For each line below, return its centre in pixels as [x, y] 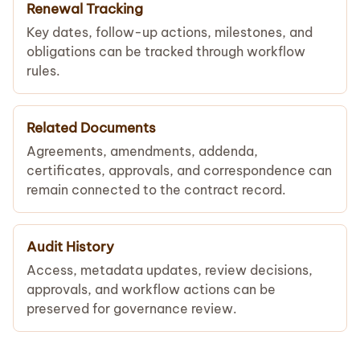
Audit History [70, 246]
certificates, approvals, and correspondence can [179, 170]
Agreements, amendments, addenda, [142, 151]
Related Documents [91, 127]
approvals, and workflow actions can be [151, 289]
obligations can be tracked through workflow [166, 51]
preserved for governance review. [132, 308]
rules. [43, 70]
